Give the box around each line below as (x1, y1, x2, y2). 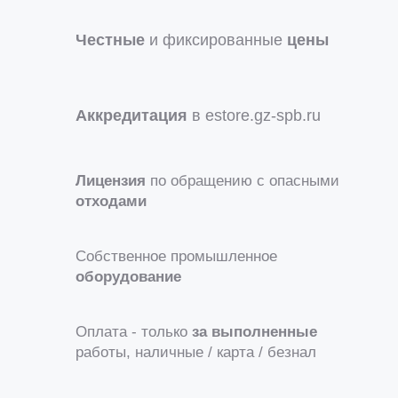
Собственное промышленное (76, 247, 277, 265)
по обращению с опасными (146, 171, 339, 189)
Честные (76, 30, 145, 49)
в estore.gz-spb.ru (187, 106, 321, 124)
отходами (76, 192, 147, 210)
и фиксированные (145, 30, 287, 49)
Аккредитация (76, 106, 187, 124)
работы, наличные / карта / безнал (76, 343, 316, 361)
